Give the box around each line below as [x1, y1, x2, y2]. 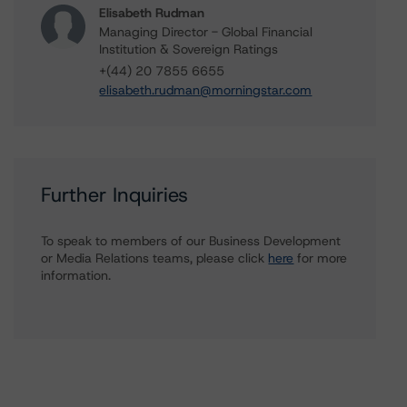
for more [293, 250, 348, 266]
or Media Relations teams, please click [41, 250, 269, 266]
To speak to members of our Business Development [41, 233, 342, 249]
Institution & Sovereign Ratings [99, 41, 279, 57]
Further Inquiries [41, 182, 189, 208]
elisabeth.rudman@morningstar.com [99, 82, 313, 98]
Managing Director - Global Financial [99, 24, 313, 40]
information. [41, 267, 112, 283]
